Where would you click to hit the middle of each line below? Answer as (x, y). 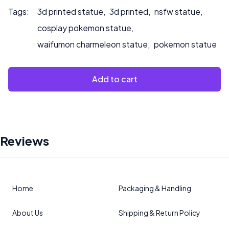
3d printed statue (70, 12)
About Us (28, 213)
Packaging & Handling (155, 188)
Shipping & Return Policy (159, 213)
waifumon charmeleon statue (93, 44)
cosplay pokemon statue (84, 28)
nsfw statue (177, 12)
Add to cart (114, 79)
